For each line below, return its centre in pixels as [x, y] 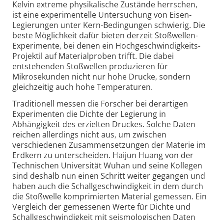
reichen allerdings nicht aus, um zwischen [89, 134]
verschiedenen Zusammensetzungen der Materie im [109, 145]
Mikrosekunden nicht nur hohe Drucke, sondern [101, 76]
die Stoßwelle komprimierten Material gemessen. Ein [110, 196]
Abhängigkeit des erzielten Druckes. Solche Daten [104, 124]
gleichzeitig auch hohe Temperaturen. [82, 87]
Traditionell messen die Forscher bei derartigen [100, 103]
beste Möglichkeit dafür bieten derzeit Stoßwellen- [105, 35]
